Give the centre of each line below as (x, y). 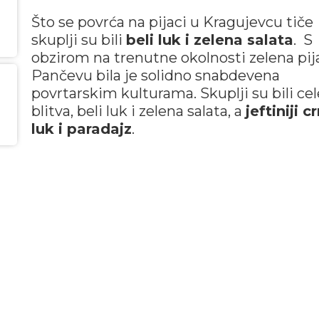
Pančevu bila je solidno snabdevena (155, 75)
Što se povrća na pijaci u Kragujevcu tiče (172, 22)
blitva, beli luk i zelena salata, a (138, 111)
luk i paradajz (81, 129)
